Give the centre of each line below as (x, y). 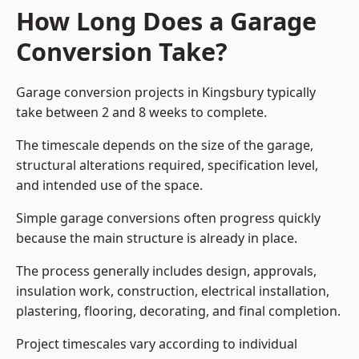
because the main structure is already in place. (157, 238)
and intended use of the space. (109, 186)
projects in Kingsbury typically (224, 93)
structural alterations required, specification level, (167, 165)
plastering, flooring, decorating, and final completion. (178, 311)
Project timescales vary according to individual (157, 344)
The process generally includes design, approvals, (166, 271)
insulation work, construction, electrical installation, (173, 291)
